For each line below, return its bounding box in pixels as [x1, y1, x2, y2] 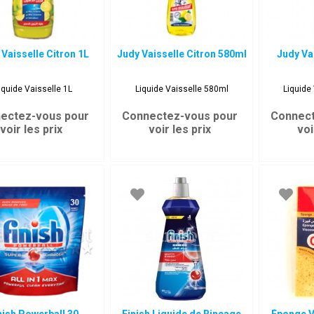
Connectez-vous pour [122, 109, 238, 123]
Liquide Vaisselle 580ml [135, 84, 228, 94]
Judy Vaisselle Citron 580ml [116, 48, 247, 60]
